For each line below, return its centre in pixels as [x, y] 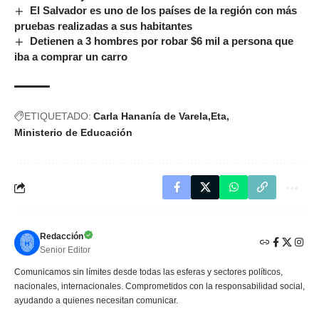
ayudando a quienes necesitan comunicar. [96, 301]
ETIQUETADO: [58, 116]
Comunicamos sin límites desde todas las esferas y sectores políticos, [148, 272]
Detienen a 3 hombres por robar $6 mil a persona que [162, 41]
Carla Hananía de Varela [151, 116]
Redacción [62, 237]
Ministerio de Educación [73, 133]
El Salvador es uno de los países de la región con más [164, 11]
